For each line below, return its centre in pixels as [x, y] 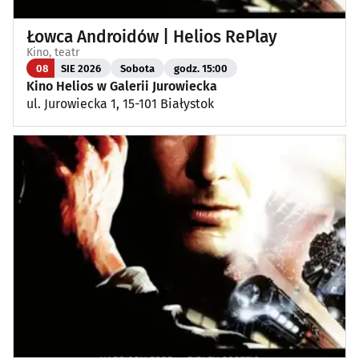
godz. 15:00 [201, 68]
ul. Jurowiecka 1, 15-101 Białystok [120, 104]
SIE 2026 [81, 68]
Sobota [137, 68]
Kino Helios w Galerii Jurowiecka [122, 87]
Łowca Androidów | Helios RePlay [152, 37]
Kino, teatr [53, 53]
